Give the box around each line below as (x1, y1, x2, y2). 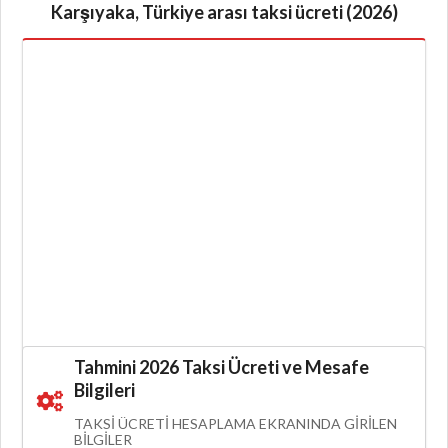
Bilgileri (73, 378, 135, 401)
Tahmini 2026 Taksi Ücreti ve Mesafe (73, 355, 369, 378)
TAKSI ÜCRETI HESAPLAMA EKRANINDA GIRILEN (73, 414, 397, 432)
